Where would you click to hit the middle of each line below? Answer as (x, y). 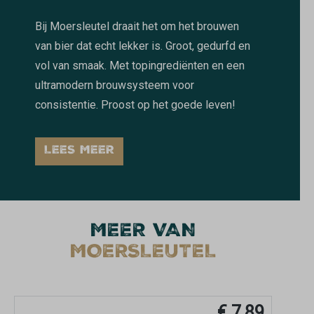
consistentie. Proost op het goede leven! (135, 105)
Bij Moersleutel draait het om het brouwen (137, 27)
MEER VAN (143, 232)
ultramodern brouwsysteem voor (115, 86)
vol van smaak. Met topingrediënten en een (140, 66)
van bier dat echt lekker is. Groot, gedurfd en (143, 46)
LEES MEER (79, 151)
